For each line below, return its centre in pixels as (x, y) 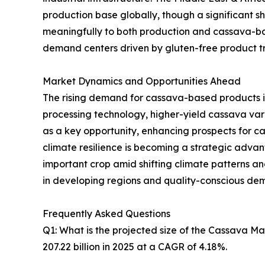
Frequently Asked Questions (106, 213)
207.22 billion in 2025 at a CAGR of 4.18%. (135, 246)
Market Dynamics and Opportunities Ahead (142, 81)
